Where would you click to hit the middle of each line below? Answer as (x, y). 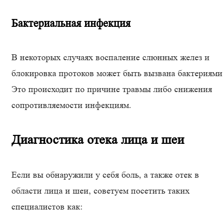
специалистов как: (47, 207)
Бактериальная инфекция (71, 23)
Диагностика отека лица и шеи (98, 140)
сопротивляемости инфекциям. (71, 105)
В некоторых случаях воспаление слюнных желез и (111, 57)
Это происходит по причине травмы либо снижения (112, 89)
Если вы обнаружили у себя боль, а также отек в (105, 175)
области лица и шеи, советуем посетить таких (101, 191)
